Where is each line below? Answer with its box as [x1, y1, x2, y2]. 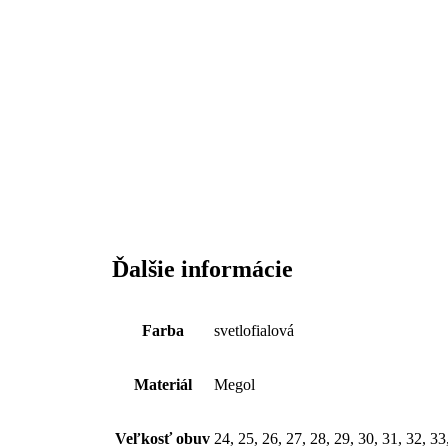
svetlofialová [214, 322, 294, 339]
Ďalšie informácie [112, 256, 293, 283]
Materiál [133, 376, 192, 393]
